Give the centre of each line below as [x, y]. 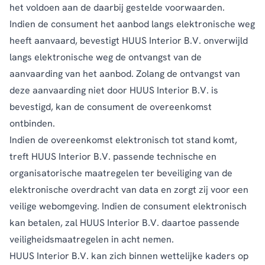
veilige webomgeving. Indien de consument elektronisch [128, 206]
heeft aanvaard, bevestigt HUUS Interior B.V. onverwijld [129, 40]
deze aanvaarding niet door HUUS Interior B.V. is [114, 90]
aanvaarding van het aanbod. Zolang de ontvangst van [125, 73]
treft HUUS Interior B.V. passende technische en [113, 156]
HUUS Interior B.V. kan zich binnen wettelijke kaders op [129, 256]
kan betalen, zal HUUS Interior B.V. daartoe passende [125, 222]
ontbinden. [32, 123]
